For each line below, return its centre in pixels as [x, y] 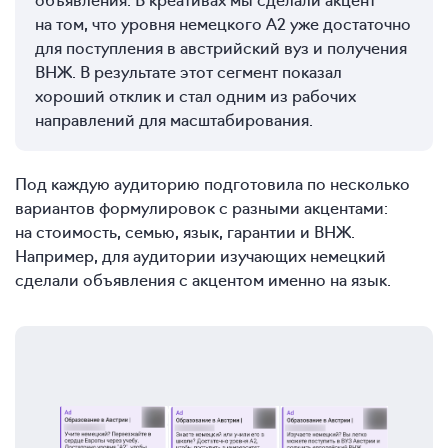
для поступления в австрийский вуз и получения [221, 47]
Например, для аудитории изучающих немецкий [200, 255]
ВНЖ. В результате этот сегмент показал [188, 71]
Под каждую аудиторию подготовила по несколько [212, 183]
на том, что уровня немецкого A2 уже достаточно [223, 23]
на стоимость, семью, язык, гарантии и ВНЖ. [185, 231]
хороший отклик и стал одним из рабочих [195, 95]
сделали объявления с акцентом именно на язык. [203, 279]
